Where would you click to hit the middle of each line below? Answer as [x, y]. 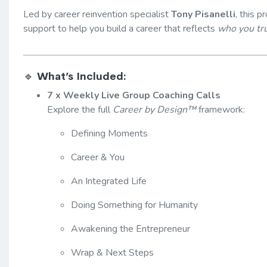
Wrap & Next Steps [112, 252]
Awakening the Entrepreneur [131, 229]
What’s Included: [82, 76]
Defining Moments [109, 133]
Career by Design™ [154, 109]
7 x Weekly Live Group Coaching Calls [134, 95]
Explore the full [80, 109]
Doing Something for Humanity [134, 205]
